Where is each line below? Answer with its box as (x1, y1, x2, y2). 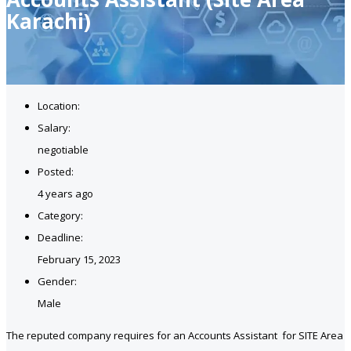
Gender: (38, 273, 77, 288)
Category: (38, 208, 83, 223)
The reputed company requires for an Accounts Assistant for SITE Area (6, 327, 343, 342)
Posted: (38, 164, 74, 179)
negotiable (38, 142, 89, 157)
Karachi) (6, 6, 91, 35)
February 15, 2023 (38, 251, 121, 266)
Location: (38, 98, 80, 113)
